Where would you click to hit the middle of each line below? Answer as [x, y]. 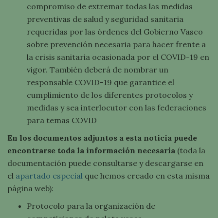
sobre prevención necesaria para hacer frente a [116, 44]
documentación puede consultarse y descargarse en [105, 163]
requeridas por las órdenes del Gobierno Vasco [115, 32]
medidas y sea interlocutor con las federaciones [117, 108]
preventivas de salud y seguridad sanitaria [105, 19]
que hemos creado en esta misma [146, 176]
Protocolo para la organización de [91, 206]
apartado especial [49, 176]
